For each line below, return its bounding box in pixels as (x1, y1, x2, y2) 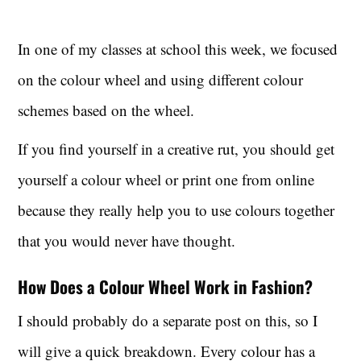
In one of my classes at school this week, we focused (18, 39, 338, 60)
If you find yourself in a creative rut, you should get (18, 139, 335, 160)
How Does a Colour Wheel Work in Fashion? (18, 274, 313, 300)
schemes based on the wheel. (18, 100, 195, 121)
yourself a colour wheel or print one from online (18, 169, 315, 190)
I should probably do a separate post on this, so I (18, 309, 318, 330)
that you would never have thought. (18, 230, 236, 251)
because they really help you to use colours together (18, 200, 335, 221)
